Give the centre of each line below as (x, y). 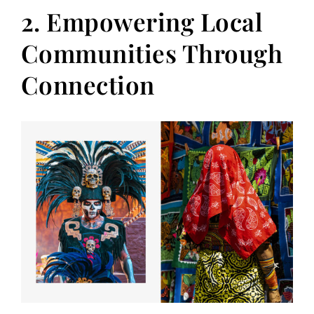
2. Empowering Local (142, 22)
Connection (88, 85)
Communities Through (152, 53)
